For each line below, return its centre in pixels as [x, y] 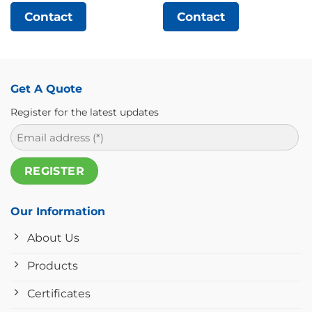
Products [53, 265]
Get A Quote [46, 89]
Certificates [59, 293]
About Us [53, 237]
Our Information [58, 211]
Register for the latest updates [85, 112]
